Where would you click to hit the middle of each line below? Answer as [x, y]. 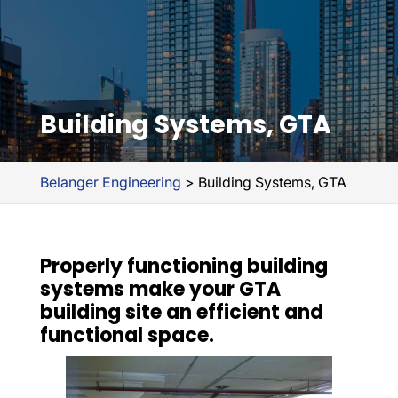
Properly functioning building [183, 266]
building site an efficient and [181, 312]
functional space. [127, 335]
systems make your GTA [160, 289]
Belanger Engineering [110, 182]
